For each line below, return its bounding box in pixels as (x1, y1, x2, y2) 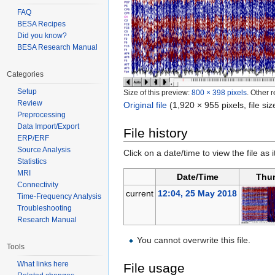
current (125, 188, 153, 199)
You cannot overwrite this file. (137, 235, 251, 246)
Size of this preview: (123, 88, 192, 97)
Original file (123, 100, 167, 110)
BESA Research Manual (17, 43, 98, 52)
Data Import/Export (17, 122, 79, 131)
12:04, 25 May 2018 (157, 188, 237, 199)
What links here (17, 259, 69, 268)
